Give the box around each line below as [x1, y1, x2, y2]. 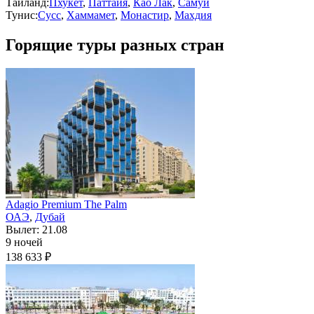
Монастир [121, 8, 169, 21]
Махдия [175, 8, 212, 21]
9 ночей [6, 236, 43, 249]
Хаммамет [67, 8, 115, 21]
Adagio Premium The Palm [6, 198, 127, 211]
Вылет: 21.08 [6, 224, 67, 236]
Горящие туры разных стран [6, 35, 224, 54]
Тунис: [6, 8, 38, 21]
